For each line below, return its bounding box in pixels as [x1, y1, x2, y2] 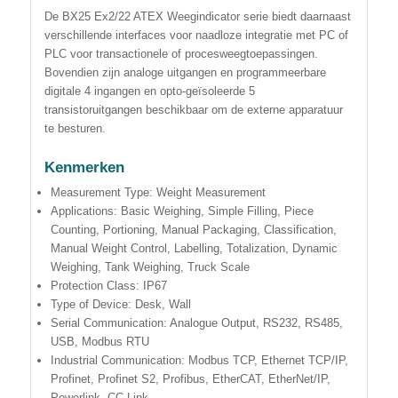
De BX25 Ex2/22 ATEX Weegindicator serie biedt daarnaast [44, 9, 351, 23]
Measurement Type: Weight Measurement [50, 186, 266, 200]
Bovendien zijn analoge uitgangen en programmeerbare [44, 65, 326, 79]
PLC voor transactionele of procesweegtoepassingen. [44, 46, 318, 60]
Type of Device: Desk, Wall [50, 298, 191, 312]
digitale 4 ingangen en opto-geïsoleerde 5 [44, 84, 255, 98]
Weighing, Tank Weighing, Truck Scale [50, 260, 250, 275]
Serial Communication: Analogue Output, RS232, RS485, [50, 316, 343, 330]
